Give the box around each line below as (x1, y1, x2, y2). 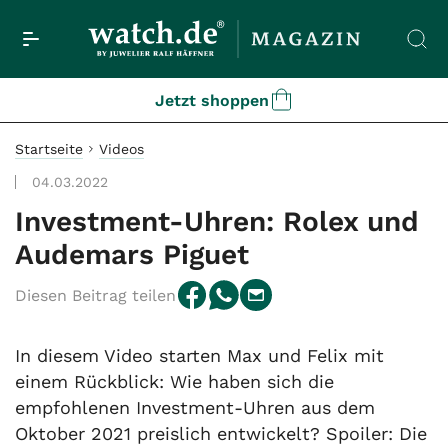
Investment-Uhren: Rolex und (15, 205, 419, 239)
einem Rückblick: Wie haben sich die (15, 371, 334, 393)
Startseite (15, 141, 83, 158)
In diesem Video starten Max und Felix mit (15, 345, 384, 367)
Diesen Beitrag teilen (15, 285, 176, 305)
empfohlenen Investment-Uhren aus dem (15, 397, 375, 419)
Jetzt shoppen (154, 90, 269, 110)
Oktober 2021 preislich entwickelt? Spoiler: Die (15, 423, 427, 445)
